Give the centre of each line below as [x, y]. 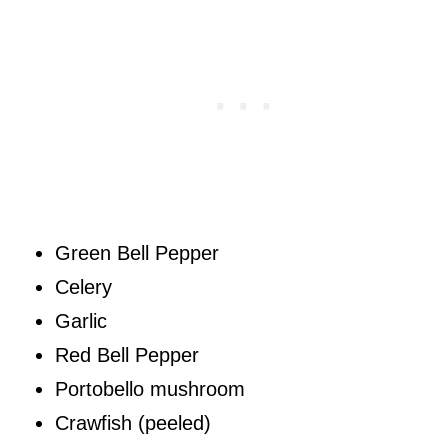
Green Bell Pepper [137, 253]
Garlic [81, 321]
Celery [83, 287]
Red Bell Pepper [127, 355]
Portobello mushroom [150, 389]
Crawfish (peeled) [133, 423]
